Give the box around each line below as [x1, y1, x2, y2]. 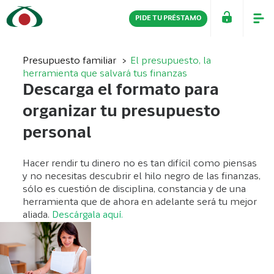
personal [23, 127, 92, 142]
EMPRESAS [143, 49, 207, 61]
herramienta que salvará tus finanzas [23, 70, 188, 79]
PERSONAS [67, 49, 131, 61]
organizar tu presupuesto [23, 105, 221, 120]
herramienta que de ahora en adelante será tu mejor [23, 198, 257, 207]
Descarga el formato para [23, 84, 220, 99]
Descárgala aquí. [52, 211, 124, 220]
